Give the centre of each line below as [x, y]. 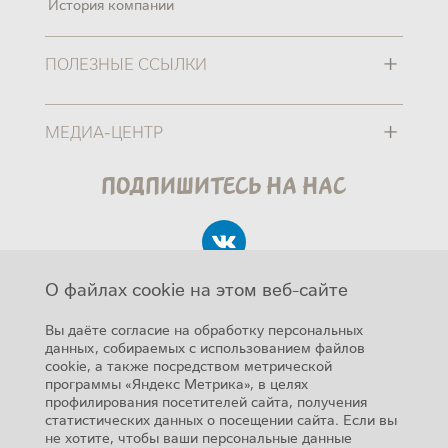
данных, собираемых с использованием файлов [204, 347]
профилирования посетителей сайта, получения [205, 401]
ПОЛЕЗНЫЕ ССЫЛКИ [125, 62]
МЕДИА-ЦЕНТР [103, 130]
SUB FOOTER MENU [120, 393]
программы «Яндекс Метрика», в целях [176, 383]
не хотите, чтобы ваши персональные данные [198, 437]
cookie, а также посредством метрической [188, 365]
